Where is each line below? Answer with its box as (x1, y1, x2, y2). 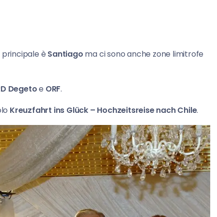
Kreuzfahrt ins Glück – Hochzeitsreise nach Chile (10, 105, 197, 116)
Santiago (47, 48, 85, 60)
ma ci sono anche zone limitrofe (85, 48, 204, 60)
